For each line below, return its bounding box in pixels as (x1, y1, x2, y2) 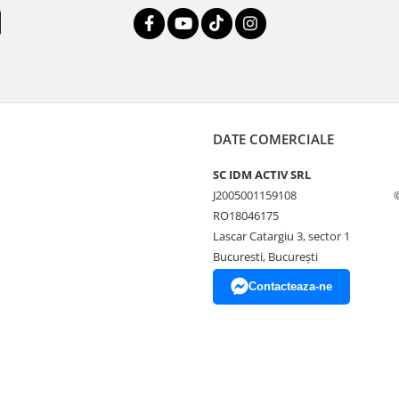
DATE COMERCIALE (213, 130, 334, 148)
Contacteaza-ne (248, 280, 332, 293)
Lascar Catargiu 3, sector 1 (213, 228, 350, 244)
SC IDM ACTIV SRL (213, 167, 311, 183)
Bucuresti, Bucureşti (213, 248, 318, 265)
